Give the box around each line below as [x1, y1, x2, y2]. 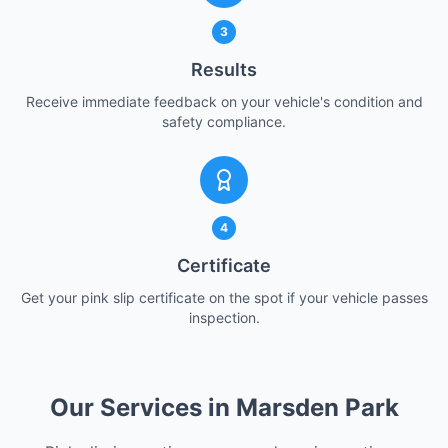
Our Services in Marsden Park [49, 393, 399, 422]
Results [191, 59, 257, 80]
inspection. [188, 309, 260, 326]
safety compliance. [162, 113, 286, 130]
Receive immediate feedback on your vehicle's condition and [25, 93, 423, 110]
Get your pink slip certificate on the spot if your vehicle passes [20, 289, 428, 306]
